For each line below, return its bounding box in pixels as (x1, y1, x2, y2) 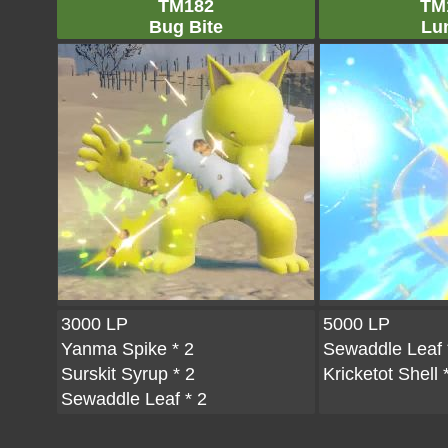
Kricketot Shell (323, 364, 438, 384)
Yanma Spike (61, 339, 167, 359)
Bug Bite (149, 17, 223, 37)
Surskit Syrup (61, 364, 168, 384)
